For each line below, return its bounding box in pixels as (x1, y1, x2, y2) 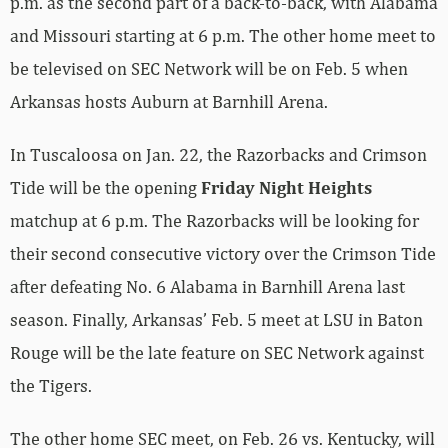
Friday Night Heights (201, 137, 372, 159)
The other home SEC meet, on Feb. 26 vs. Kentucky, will (10, 388, 435, 410)
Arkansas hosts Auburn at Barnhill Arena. (10, 51, 328, 73)
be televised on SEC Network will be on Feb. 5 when (10, 18, 408, 40)
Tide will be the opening (10, 137, 201, 159)
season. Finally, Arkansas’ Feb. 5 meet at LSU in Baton (10, 269, 423, 291)
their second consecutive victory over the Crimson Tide (10, 203, 436, 225)
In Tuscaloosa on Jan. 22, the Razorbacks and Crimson (10, 104, 427, 126)
